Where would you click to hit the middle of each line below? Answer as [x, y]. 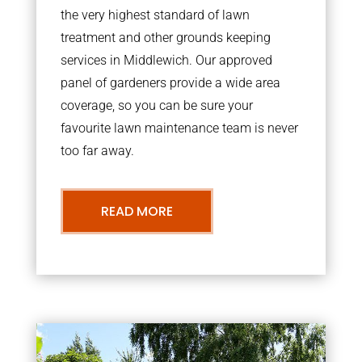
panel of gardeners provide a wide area [170, 82]
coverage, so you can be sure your [156, 105]
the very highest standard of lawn [155, 15]
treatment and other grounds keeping [165, 37]
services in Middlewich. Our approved [166, 60]
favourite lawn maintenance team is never [179, 128]
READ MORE [137, 211]
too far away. [97, 150]
